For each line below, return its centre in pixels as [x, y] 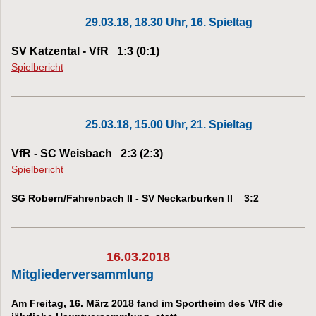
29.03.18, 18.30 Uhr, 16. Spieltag [169, 22]
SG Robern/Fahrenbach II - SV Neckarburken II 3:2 [135, 198]
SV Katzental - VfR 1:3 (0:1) [85, 51]
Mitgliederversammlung [83, 274]
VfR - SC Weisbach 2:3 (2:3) [87, 153]
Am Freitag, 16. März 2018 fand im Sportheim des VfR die [147, 303]
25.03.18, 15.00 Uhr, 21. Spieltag [169, 124]
